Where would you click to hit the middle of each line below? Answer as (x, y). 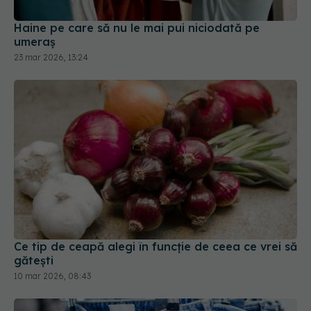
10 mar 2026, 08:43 (52, 228)
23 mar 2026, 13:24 (51, 10)
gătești (34, 213)
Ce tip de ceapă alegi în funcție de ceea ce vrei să (155, 199)
